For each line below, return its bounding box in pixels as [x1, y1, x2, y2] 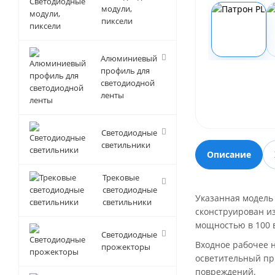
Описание [207, 149, 251, 160]
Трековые [103, 172, 139, 183]
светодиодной [101, 77, 155, 88]
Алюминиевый [101, 53, 157, 64]
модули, [101, 3, 132, 14]
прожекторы [101, 241, 150, 252]
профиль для [101, 65, 150, 76]
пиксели [101, 15, 133, 26]
